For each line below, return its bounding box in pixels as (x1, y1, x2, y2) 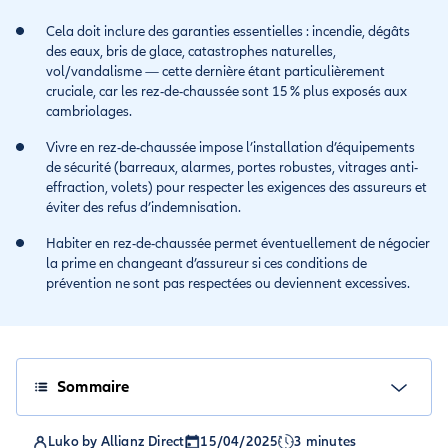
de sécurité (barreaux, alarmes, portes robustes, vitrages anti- (46, 159, 418, 176)
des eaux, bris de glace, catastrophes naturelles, (46, 43, 336, 60)
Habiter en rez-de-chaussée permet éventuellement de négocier (46, 235, 430, 252)
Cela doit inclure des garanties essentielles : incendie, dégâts (46, 23, 410, 40)
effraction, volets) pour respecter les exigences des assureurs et (46, 179, 427, 196)
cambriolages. (46, 103, 132, 120)
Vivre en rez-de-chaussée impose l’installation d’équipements (46, 139, 415, 156)
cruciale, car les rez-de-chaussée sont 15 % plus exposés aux (46, 83, 407, 100)
